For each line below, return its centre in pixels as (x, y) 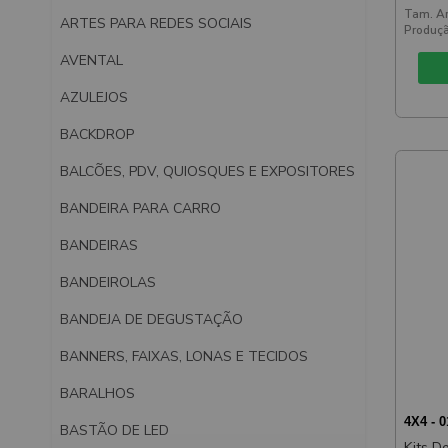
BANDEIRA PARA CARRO (140, 208)
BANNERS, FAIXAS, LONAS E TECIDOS (184, 356)
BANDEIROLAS (108, 282)
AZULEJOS (94, 97)
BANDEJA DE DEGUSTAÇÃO (151, 319)
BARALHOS (97, 393)
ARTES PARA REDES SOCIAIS (156, 23)
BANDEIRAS (99, 245)
